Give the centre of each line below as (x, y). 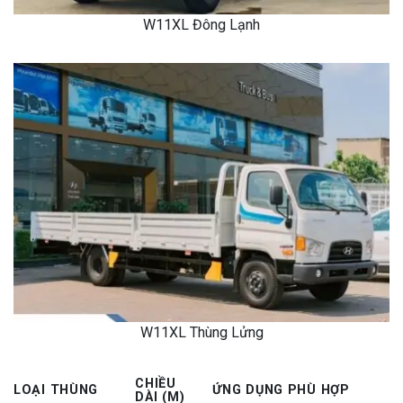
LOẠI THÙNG (56, 390)
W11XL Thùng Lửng (201, 332)
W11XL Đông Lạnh (201, 25)
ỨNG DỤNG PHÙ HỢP (281, 390)
